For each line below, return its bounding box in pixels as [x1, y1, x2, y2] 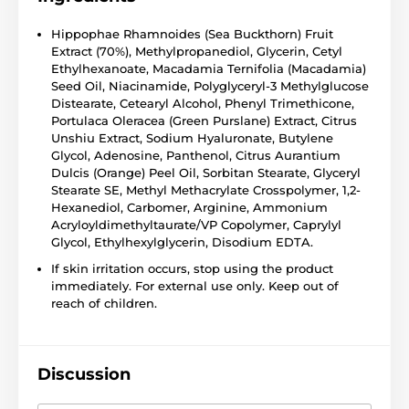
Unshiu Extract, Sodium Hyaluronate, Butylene [51, 131, 333, 146]
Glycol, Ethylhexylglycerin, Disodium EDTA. [51, 235, 313, 250]
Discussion [37, 364, 131, 385]
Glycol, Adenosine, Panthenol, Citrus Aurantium [51, 148, 341, 163]
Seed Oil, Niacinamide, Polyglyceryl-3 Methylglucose [51, 79, 369, 94]
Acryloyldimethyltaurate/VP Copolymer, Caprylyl [51, 217, 341, 233]
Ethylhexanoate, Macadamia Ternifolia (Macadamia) [51, 61, 366, 77]
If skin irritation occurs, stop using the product [51, 261, 333, 277]
